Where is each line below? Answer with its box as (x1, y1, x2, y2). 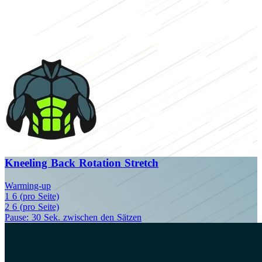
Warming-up (5, 181, 51, 191)
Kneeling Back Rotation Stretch (5, 157, 158, 170)
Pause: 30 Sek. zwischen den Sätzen (5, 212, 142, 222)
